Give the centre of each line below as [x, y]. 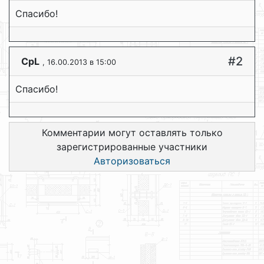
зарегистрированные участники [132, 146]
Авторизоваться [132, 161]
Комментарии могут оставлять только [132, 132]
